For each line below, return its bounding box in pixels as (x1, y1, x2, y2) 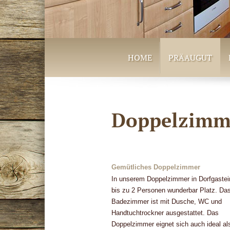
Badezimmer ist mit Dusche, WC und (111, 198, 222, 205)
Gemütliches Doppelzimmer (111, 163, 200, 171)
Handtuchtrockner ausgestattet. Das (111, 209, 219, 217)
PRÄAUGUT (168, 52, 212, 63)
